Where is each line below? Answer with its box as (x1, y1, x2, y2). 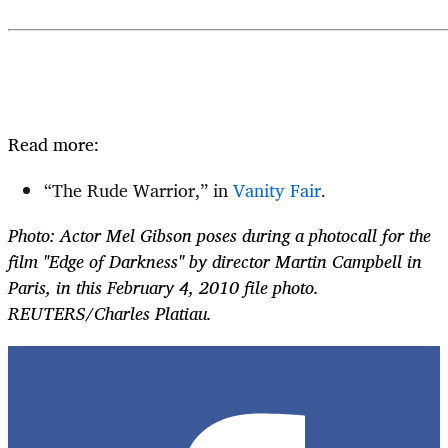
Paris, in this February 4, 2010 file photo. (8, 272, 319, 303)
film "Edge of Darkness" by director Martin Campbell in (8, 246, 422, 277)
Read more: (8, 129, 99, 160)
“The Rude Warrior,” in (44, 175, 233, 206)
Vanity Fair (233, 175, 321, 206)
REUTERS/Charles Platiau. (8, 298, 212, 329)
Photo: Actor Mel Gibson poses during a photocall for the (8, 220, 431, 251)
